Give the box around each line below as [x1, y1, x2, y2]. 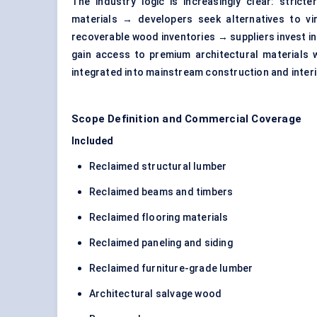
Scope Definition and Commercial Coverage [71, 113, 301, 126]
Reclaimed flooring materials [89, 212, 229, 224]
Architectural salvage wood [89, 288, 222, 300]
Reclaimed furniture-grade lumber [89, 263, 253, 275]
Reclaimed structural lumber [89, 161, 227, 173]
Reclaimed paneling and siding [89, 237, 233, 249]
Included [71, 135, 114, 147]
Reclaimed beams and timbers [89, 186, 234, 198]
